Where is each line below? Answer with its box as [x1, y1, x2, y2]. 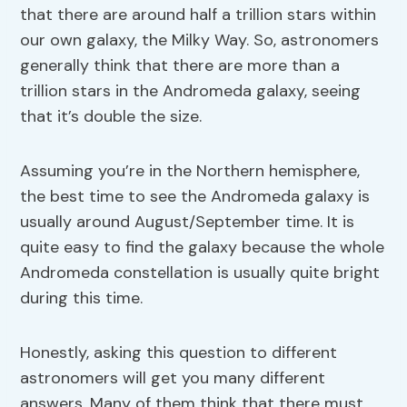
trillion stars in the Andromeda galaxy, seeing [20, 80, 362, 103]
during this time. [20, 287, 144, 310]
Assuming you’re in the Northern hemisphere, [20, 160, 361, 183]
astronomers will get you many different [20, 367, 326, 390]
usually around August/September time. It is [20, 211, 355, 233]
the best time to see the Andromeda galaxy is [20, 185, 371, 208]
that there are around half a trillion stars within [20, 4, 377, 26]
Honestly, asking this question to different [20, 342, 338, 364]
